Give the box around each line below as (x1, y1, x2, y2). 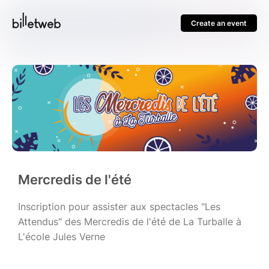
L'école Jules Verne (18, 231, 105, 243)
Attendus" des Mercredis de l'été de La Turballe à (18, 216, 241, 228)
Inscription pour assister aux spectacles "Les (18, 201, 220, 213)
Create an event (191, 19, 247, 28)
